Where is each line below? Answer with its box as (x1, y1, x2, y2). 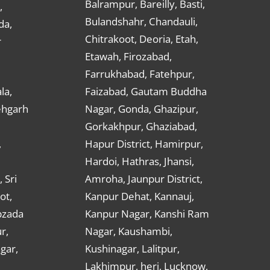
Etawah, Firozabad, (85, 49, 172, 64)
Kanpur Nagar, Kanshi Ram (85, 207, 209, 221)
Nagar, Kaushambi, (85, 224, 172, 239)
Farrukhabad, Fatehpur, (85, 67, 195, 81)
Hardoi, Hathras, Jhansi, (85, 154, 194, 169)
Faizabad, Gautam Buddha (85, 84, 207, 99)
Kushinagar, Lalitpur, (85, 242, 180, 256)
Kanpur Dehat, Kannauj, (85, 189, 194, 204)
